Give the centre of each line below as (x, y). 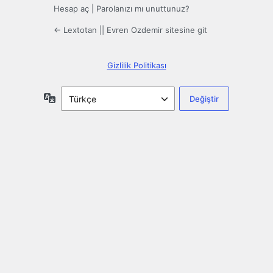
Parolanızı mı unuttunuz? (143, 9)
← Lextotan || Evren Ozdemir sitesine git (130, 30)
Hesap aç (71, 9)
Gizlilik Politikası (136, 66)
